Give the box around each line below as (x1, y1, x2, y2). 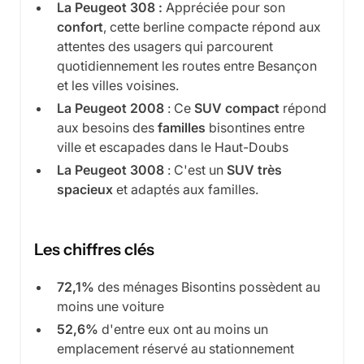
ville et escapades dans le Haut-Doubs (57, 139, 288, 156)
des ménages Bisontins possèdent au (94, 279, 320, 296)
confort (57, 19, 103, 36)
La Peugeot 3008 (57, 162, 164, 179)
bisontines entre (206, 119, 305, 136)
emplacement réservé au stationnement (57, 340, 294, 357)
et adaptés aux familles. (113, 181, 258, 198)
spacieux (57, 181, 113, 198)
